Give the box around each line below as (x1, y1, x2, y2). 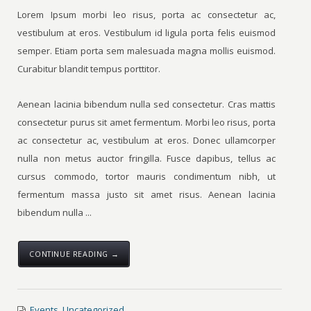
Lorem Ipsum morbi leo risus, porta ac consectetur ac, (17, 8, 276, 21)
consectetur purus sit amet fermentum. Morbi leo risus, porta (17, 116, 276, 128)
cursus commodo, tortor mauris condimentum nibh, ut (17, 170, 276, 183)
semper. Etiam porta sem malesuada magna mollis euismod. (17, 44, 276, 57)
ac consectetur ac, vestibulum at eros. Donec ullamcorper (17, 134, 276, 146)
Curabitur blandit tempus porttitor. (17, 62, 161, 75)
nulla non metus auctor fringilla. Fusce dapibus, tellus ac (17, 152, 276, 165)
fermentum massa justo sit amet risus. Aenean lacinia (17, 188, 276, 201)
